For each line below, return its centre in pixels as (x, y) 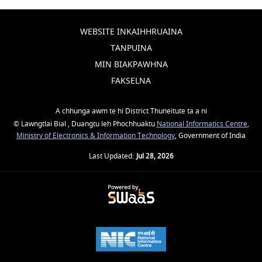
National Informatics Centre (202, 124)
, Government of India (210, 136)
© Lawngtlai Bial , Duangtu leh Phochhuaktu (85, 124)
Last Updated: (112, 156)
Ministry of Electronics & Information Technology (96, 136)
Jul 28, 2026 (155, 156)
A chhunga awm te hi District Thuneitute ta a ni (131, 111)
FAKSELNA (131, 81)
